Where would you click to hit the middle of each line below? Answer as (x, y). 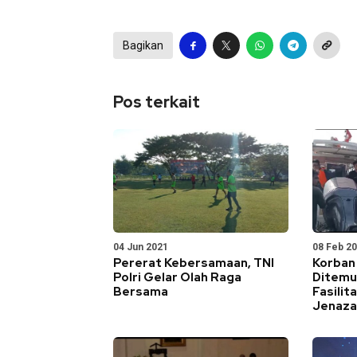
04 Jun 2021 (141, 247)
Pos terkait (157, 102)
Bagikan (143, 45)
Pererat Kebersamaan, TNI (194, 263)
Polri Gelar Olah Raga (177, 277)
